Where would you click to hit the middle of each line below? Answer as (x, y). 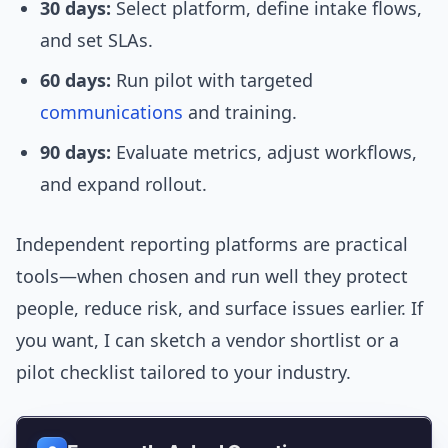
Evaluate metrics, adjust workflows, (264, 152)
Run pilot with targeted (212, 80)
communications (111, 112)
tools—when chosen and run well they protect (212, 276)
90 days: (75, 152)
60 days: (75, 80)
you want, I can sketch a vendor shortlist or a (207, 340)
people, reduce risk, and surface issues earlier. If (219, 308)
